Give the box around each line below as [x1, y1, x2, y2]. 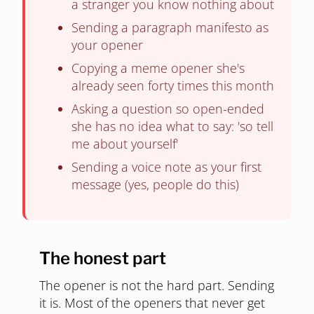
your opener [71, 36, 143, 54]
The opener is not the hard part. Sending [39, 277, 274, 294]
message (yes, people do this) [71, 176, 239, 193]
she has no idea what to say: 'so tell [71, 118, 273, 135]
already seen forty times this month [71, 77, 274, 95]
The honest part [39, 248, 166, 269]
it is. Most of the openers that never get [39, 294, 265, 312]
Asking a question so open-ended [71, 100, 264, 118]
